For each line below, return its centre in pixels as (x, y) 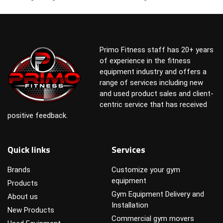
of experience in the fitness (145, 60)
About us (23, 197)
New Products (31, 210)
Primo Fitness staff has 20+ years (156, 50)
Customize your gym (146, 170)
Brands (19, 170)
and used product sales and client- (156, 93)
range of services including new (151, 82)
